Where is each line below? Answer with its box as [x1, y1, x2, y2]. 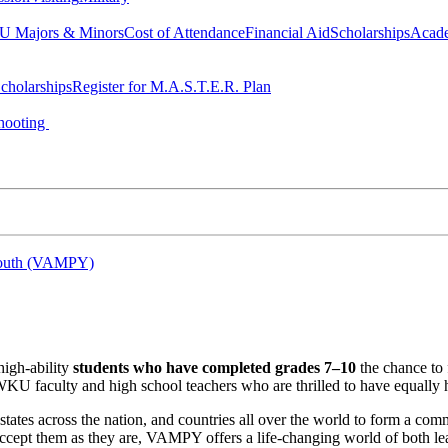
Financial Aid [245, 24, 330, 42]
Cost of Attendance [124, 24, 245, 42]
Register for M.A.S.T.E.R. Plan [72, 78, 271, 96]
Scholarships [330, 24, 410, 42]
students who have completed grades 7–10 [72, 358, 356, 376]
